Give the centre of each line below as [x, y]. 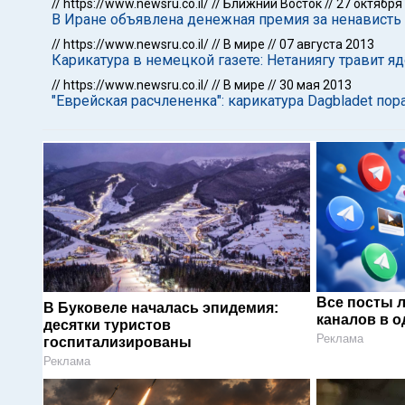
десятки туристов [107, 325]
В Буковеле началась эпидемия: [161, 307]
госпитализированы [118, 342]
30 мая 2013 [316, 85]
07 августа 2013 [327, 44]
